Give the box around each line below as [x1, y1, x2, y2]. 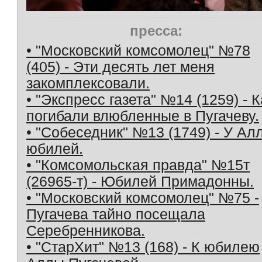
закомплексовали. [26, 75, 150, 91]
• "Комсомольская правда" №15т [26, 157, 250, 173]
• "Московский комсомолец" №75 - [26, 189, 259, 206]
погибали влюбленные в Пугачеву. [26, 108, 259, 124]
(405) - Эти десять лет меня [26, 58, 215, 75]
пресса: [129, 22, 182, 39]
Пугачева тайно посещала [26, 206, 205, 222]
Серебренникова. [26, 222, 145, 239]
